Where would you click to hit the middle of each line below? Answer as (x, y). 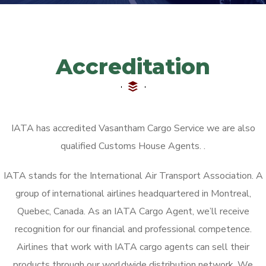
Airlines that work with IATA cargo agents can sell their (133, 247)
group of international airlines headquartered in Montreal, (133, 194)
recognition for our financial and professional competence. (133, 229)
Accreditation (133, 67)
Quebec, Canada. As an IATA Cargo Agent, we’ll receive (133, 212)
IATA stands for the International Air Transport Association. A (133, 176)
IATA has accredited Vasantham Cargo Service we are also (133, 129)
